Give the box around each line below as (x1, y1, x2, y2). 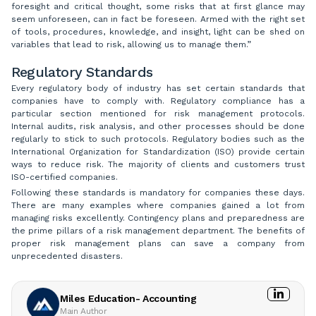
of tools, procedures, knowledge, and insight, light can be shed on (11, 27, 305, 37)
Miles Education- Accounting (60, 293, 197, 305)
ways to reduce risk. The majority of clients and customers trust (11, 159, 305, 170)
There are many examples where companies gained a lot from (11, 200, 305, 211)
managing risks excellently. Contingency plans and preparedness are (11, 213, 305, 224)
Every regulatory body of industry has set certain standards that (11, 83, 305, 94)
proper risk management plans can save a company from (11, 238, 305, 249)
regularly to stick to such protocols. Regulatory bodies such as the (11, 134, 305, 145)
